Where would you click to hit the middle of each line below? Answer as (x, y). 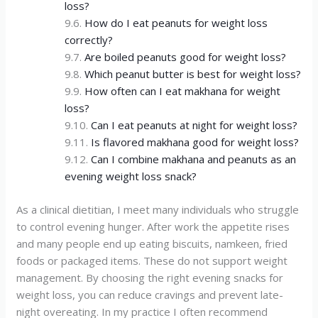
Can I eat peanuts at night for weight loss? (194, 125)
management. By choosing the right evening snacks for (150, 277)
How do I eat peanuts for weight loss (176, 23)
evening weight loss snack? (130, 176)
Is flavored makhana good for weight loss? (194, 142)
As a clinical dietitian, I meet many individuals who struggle (158, 209)
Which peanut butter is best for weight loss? (192, 74)
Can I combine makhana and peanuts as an (193, 159)
